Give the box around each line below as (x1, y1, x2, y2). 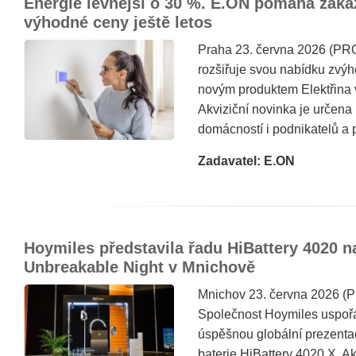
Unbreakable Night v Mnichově (24, 258, 255, 276)
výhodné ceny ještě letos (24, 14, 212, 31)
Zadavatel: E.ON (198, 154, 295, 168)
